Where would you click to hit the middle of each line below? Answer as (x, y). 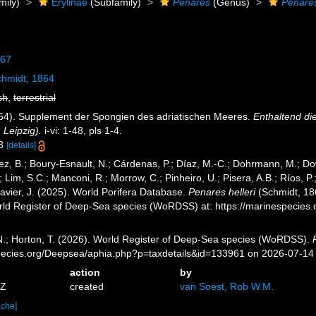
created (87, 286)
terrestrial (35, 97)
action (85, 272)
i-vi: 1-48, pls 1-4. (82, 130)
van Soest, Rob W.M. (226, 286)
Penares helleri (222, 192)
